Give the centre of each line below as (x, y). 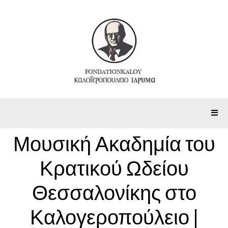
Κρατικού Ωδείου (114, 169)
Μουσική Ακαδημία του (114, 144)
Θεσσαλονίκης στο (114, 193)
